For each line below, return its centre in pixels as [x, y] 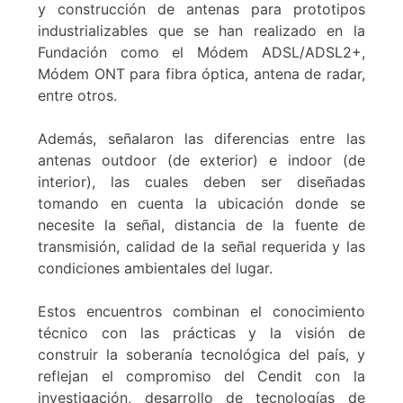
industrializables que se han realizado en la [201, 30]
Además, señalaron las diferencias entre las [201, 138]
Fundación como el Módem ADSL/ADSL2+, [201, 52]
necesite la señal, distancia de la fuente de [201, 224]
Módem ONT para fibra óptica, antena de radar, [201, 73]
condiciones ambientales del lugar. [156, 268]
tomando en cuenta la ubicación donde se [201, 203]
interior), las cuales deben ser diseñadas [201, 181]
